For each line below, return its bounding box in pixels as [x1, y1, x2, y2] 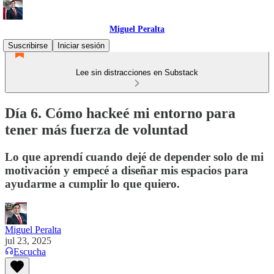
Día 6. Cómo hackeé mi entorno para [5, 105, 235, 121]
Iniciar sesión [57, 41, 105, 50]
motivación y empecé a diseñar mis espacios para [5, 163, 248, 177]
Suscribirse [8, 41, 48, 50]
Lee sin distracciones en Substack [76, 68, 198, 77]
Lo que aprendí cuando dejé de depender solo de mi [5, 150, 264, 163]
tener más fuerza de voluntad [5, 121, 188, 138]
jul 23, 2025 [5, 235, 51, 246]
